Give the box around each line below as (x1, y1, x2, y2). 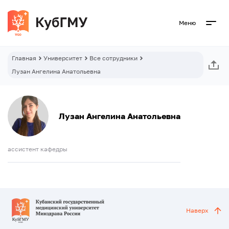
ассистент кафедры (8, 145, 67, 153)
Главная (12, 54, 36, 62)
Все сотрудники (89, 54, 138, 62)
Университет (43, 54, 82, 62)
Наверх (186, 207, 209, 214)
